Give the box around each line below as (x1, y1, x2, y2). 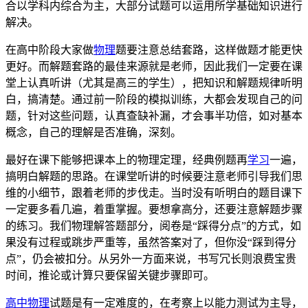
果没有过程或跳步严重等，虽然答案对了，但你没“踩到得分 (5, 236, 296, 249)
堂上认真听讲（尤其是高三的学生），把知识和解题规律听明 (5, 77, 302, 89)
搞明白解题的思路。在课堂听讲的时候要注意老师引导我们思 (5, 170, 302, 183)
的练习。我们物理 (5, 220, 93, 232)
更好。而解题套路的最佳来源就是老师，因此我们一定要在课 (5, 60, 302, 73)
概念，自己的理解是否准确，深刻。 (5, 126, 181, 139)
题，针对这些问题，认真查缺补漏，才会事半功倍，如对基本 (5, 110, 302, 122)
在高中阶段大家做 (5, 44, 93, 56)
